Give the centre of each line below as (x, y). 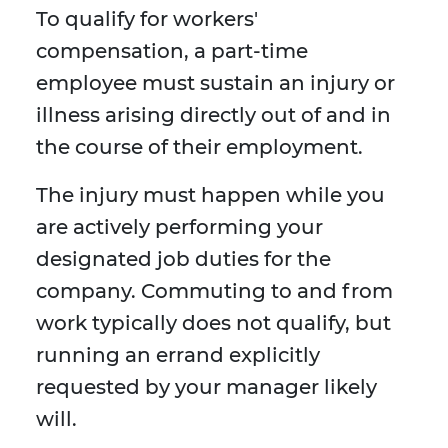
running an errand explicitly (178, 355)
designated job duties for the (183, 259)
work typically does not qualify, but (213, 323)
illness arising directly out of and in (213, 115)
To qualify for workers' (147, 19)
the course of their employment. (199, 147)
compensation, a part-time (172, 51)
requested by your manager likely (206, 387)
